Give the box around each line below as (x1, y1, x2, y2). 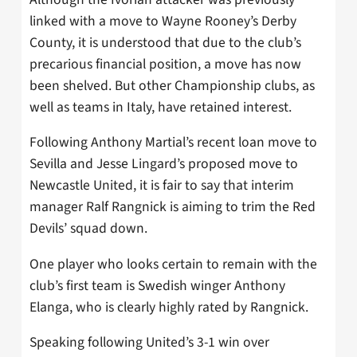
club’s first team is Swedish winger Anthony (29, 275, 285, 296)
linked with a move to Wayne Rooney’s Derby (29, 10, 296, 31)
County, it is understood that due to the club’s (29, 32, 301, 53)
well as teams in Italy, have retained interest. (29, 96, 292, 117)
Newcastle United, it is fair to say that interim (29, 175, 294, 196)
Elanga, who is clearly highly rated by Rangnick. (29, 296, 308, 317)
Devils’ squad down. (29, 218, 147, 239)
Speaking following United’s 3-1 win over (29, 332, 269, 353)
